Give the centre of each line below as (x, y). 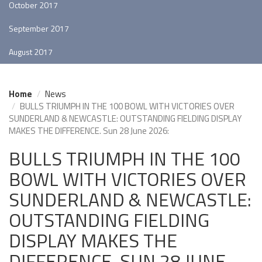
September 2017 (39, 28)
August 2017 (31, 52)
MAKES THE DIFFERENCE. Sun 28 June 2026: (89, 131)
